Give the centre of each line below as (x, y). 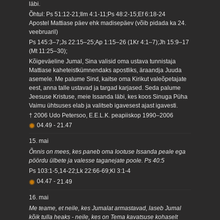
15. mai (39, 141)
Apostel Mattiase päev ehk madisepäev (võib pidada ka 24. (108, 23)
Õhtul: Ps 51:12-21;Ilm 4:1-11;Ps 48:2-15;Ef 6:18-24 (97, 14)
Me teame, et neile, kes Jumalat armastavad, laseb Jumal (105, 208)
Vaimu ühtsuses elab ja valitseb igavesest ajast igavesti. (104, 106)
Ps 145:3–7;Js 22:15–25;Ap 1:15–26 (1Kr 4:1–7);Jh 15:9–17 (109, 42)
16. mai (39, 197)
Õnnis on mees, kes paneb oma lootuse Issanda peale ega (108, 151)
